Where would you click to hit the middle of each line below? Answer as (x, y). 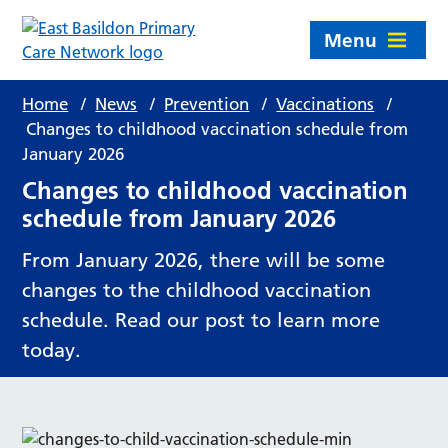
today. (52, 350)
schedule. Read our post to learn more (201, 320)
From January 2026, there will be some (204, 260)
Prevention (207, 104)
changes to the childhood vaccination (197, 290)
